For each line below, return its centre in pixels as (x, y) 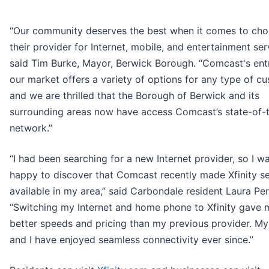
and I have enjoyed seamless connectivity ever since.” (131, 240)
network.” (31, 128)
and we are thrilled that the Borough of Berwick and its (134, 96)
